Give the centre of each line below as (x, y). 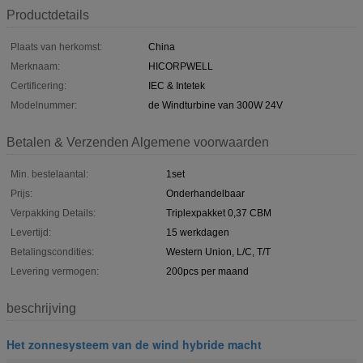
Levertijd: (31, 232)
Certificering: (38, 85)
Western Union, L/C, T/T (218, 252)
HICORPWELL (181, 66)
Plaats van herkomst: (56, 47)
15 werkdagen (198, 232)
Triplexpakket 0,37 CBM (219, 213)
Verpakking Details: (53, 213)
